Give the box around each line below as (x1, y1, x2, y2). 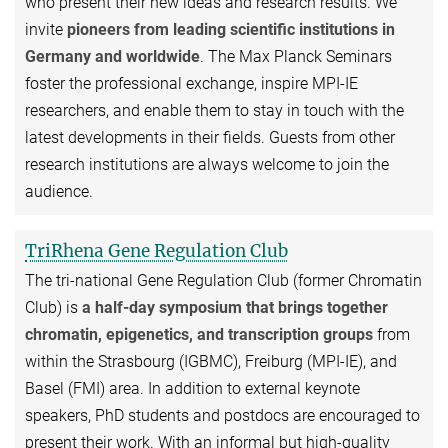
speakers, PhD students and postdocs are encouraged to (25, 405, 420, 425)
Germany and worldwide (25, 46, 200, 66)
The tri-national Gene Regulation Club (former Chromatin (25, 270, 422, 290)
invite (25, 19, 67, 39)
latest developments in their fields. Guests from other (25, 127, 395, 147)
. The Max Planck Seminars (200, 46, 392, 66)
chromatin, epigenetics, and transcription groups (25, 324, 373, 344)
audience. (25, 181, 93, 201)
